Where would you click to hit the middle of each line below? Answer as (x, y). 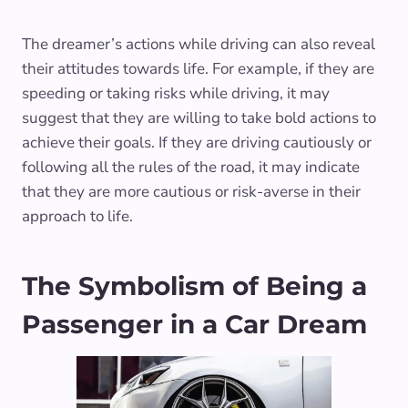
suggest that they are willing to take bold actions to (199, 118)
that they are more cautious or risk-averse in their (191, 192)
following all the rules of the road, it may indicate (191, 168)
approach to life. (77, 217)
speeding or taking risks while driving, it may (176, 94)
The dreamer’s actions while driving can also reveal (199, 45)
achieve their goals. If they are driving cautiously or (197, 143)
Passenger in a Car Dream (194, 325)
